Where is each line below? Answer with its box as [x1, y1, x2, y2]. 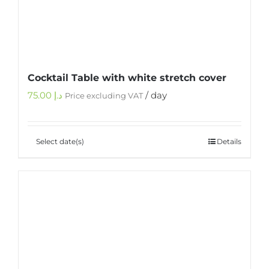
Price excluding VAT [65, 91, 143, 100]
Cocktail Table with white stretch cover [28, 71, 226, 83]
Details [217, 136, 241, 146]
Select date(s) [36, 136, 84, 146]
